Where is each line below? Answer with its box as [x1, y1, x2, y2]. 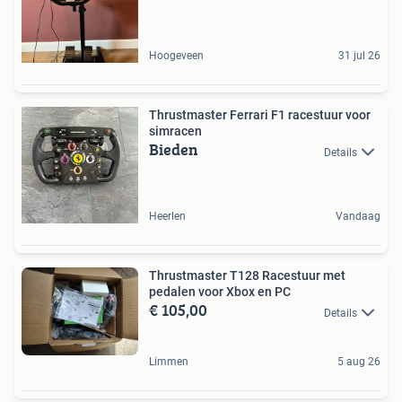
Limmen [149, 354, 188, 368]
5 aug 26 [337, 354, 380, 368]
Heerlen [149, 210, 186, 223]
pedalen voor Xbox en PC [149, 284, 291, 300]
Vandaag [336, 210, 380, 223]
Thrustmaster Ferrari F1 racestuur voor [149, 108, 371, 123]
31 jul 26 [338, 49, 380, 63]
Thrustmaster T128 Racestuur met [149, 268, 345, 284]
